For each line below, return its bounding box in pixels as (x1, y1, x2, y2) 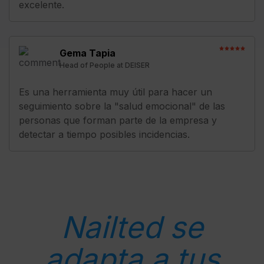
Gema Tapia (60, 47, 115, 59)
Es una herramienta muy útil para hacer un (19, 85, 212, 98)
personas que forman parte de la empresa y (19, 114, 217, 126)
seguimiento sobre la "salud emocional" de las (19, 100, 225, 112)
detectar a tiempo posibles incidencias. (19, 128, 190, 140)
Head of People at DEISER (60, 60, 150, 70)
